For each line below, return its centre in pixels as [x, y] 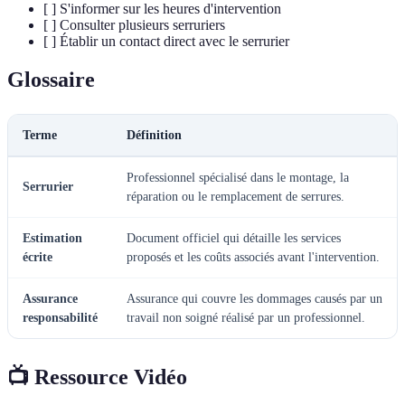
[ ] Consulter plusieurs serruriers [134, 24]
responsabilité [60, 317]
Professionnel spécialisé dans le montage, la [238, 177]
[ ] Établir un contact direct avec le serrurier [166, 41]
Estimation [52, 238]
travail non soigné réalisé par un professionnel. [246, 317]
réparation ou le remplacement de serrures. [235, 196]
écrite [38, 257]
